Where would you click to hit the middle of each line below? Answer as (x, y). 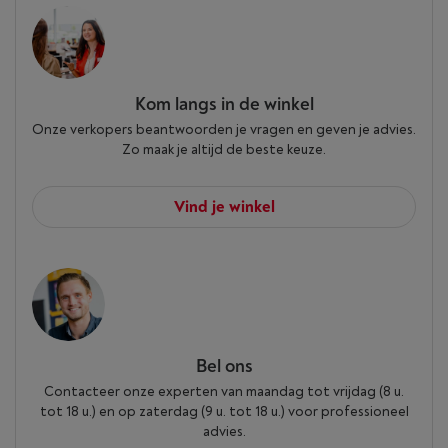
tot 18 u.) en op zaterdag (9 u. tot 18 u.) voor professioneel (224, 411)
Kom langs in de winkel (224, 104)
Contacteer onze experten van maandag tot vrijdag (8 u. (224, 391)
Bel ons (224, 366)
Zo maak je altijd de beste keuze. (224, 149)
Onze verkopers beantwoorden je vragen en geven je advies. (224, 129)
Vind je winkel (224, 207)
